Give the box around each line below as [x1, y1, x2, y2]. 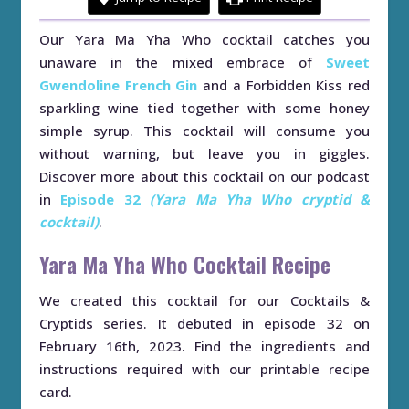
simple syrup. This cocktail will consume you [39, 121, 370, 140]
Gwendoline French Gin [39, 76, 198, 94]
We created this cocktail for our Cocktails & [39, 291, 370, 309]
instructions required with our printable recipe [39, 360, 370, 378]
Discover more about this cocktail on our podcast [39, 167, 370, 185]
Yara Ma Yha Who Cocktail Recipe [39, 247, 330, 280]
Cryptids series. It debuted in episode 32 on [39, 314, 370, 332]
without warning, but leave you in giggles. [39, 144, 370, 163]
